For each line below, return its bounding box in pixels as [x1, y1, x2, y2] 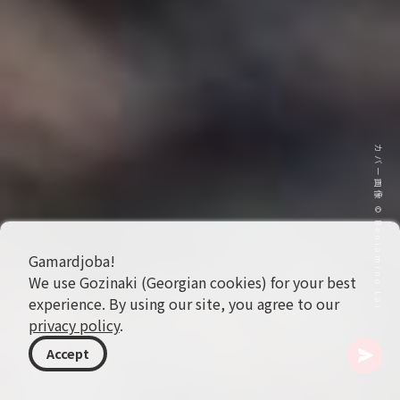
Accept [46, 344, 89, 362]
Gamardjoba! [29, 250, 115, 271]
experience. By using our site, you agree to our [29, 293, 339, 314]
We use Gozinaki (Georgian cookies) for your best [29, 271, 356, 293]
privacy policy [29, 314, 120, 336]
